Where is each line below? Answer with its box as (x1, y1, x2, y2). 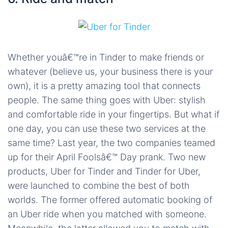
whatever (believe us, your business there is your (8, 66, 213, 77)
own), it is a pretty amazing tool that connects (8, 80, 201, 91)
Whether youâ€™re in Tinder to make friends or (8, 51, 204, 63)
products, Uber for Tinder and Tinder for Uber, (8, 165, 201, 177)
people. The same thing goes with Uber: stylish (8, 94, 206, 105)
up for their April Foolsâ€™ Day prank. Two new (8, 151, 206, 162)
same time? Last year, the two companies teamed (8, 137, 215, 148)
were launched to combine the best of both (8, 180, 190, 191)
